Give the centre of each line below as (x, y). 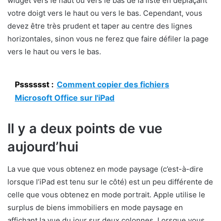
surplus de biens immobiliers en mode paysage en (95, 207)
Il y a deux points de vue (85, 129)
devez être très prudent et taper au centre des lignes (100, 26)
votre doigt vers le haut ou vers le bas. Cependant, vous (105, 13)
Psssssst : (34, 85)
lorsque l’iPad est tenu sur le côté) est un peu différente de (110, 182)
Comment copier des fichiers (113, 85)
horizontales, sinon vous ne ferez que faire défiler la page (108, 39)
